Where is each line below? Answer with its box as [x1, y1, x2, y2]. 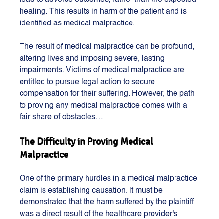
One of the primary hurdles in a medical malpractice [20, 175, 199, 183]
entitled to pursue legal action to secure [20, 78, 157, 87]
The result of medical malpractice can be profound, [20, 43, 197, 51]
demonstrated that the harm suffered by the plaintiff [20, 198, 196, 207]
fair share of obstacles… [20, 113, 104, 122]
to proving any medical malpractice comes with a [20, 102, 190, 110]
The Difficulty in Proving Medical [20, 135, 155, 148]
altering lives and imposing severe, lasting [20, 55, 167, 63]
